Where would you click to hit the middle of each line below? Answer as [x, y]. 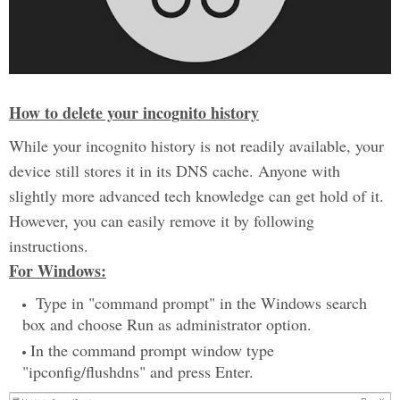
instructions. [49, 246]
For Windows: [58, 271]
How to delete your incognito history [134, 113]
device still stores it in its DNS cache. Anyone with [175, 171]
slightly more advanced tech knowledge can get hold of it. [196, 196]
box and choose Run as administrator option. [167, 325]
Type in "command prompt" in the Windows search [199, 303]
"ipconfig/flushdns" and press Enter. [138, 372]
